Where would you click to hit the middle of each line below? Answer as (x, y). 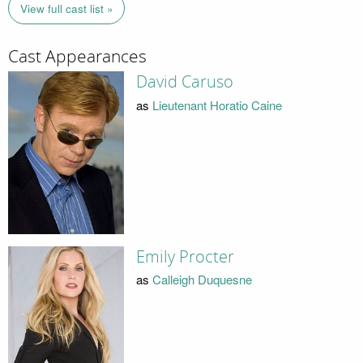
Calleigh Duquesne (202, 280)
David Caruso (184, 82)
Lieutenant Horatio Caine (217, 105)
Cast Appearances (77, 56)
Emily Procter (185, 256)
